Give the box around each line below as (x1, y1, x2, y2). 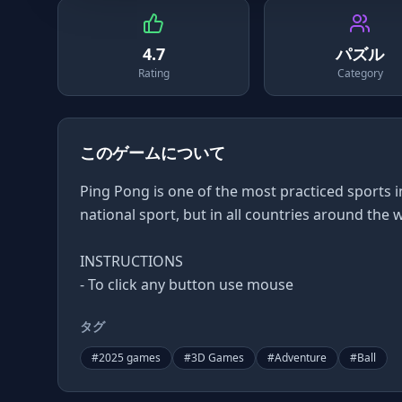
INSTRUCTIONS (80, 251, 183, 271)
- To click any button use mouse (80, 275, 293, 294)
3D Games (191, 350, 244, 365)
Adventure (275, 350, 327, 365)
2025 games (99, 350, 161, 365)
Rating (137, 66, 170, 81)
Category (336, 66, 383, 81)
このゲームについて (80, 142, 225, 163)
